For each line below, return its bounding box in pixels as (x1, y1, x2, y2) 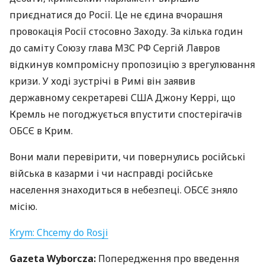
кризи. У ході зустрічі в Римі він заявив (9, 75, 195, 88)
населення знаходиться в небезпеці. (9, 183, 184, 196)
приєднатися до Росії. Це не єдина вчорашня (9, 8, 222, 21)
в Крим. (34, 124, 73, 137)
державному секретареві (9, 91, 131, 104)
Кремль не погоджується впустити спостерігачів (9, 108, 242, 121)
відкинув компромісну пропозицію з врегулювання (9, 58, 255, 71)
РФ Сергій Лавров (135, 41, 220, 54)
